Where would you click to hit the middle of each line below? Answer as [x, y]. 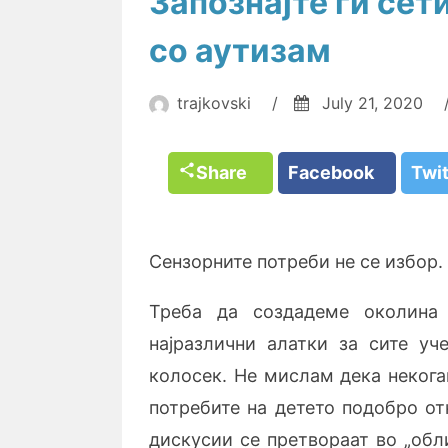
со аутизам [240, 50]
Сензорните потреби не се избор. [296, 261]
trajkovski [214, 103]
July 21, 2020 [372, 103]
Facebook [337, 172]
